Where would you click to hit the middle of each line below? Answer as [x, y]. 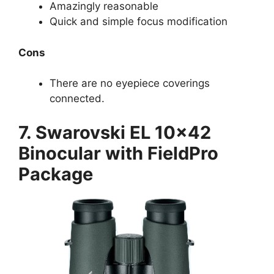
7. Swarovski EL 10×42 [115, 132]
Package [56, 174]
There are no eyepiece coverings [130, 83]
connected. [77, 99]
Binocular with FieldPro [118, 153]
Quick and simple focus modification [139, 22]
